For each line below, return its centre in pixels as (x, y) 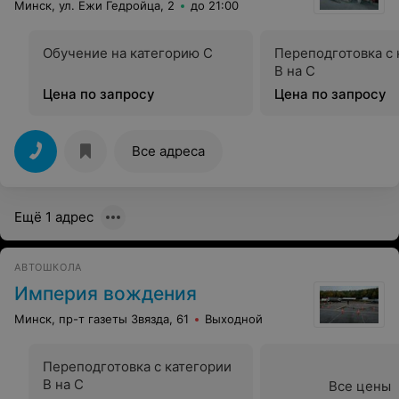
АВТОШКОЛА (49, 267)
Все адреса (168, 151)
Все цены (360, 386)
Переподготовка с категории (137, 366)
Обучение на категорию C (128, 53)
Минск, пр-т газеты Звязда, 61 (102, 318)
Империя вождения (106, 293)
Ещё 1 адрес (54, 216)
